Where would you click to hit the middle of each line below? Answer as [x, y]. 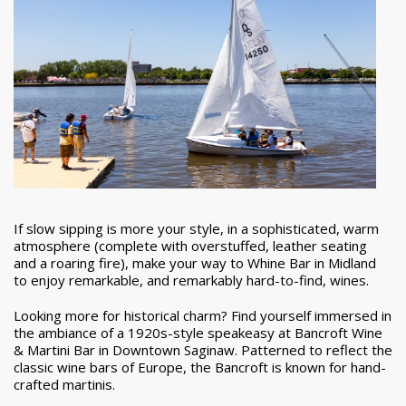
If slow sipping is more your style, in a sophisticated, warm [196, 229]
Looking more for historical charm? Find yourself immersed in [203, 316]
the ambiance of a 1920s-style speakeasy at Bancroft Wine [198, 333]
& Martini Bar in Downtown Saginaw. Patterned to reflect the [203, 350]
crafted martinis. [64, 385]
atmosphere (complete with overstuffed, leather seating [190, 246]
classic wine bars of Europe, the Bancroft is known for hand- [200, 367]
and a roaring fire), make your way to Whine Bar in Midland [195, 263]
